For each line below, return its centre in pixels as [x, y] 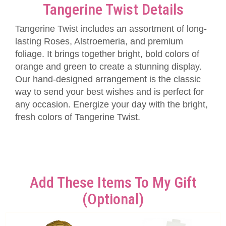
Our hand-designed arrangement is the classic [108, 79]
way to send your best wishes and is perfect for [109, 92]
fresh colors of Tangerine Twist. [78, 117]
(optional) [113, 199]
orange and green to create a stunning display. [108, 67]
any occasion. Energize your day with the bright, [111, 104]
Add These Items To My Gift [113, 182]
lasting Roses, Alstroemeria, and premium [99, 41]
